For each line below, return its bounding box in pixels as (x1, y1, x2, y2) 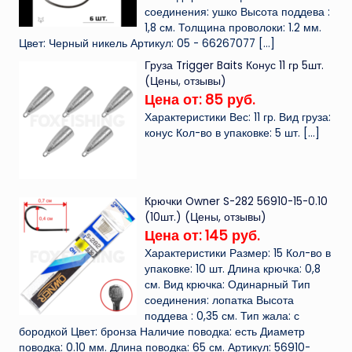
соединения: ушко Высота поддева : (145, 5, 331, 20)
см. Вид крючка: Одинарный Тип (145, 277, 311, 292)
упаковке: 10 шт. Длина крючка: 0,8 (145, 261, 321, 277)
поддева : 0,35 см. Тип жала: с (145, 308, 300, 324)
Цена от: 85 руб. (145, 90, 255, 110)
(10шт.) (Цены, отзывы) (145, 209, 267, 225)
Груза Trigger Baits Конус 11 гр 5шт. (145, 58, 324, 74)
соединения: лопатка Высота (145, 292, 295, 308)
